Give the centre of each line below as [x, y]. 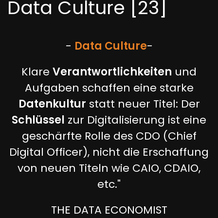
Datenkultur [52, 104]
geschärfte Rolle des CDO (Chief [109, 136]
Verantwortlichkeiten [112, 72]
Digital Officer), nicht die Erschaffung [109, 152]
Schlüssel [38, 120]
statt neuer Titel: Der [143, 104]
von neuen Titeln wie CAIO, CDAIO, [109, 168]
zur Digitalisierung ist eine [136, 120]
